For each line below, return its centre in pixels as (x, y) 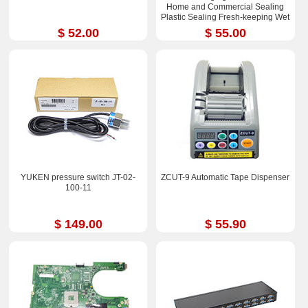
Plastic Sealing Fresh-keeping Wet (225, 17)
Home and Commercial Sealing (225, 7)
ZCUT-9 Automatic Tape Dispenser (225, 178)
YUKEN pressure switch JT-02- (78, 178)
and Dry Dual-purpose (225, 27)
